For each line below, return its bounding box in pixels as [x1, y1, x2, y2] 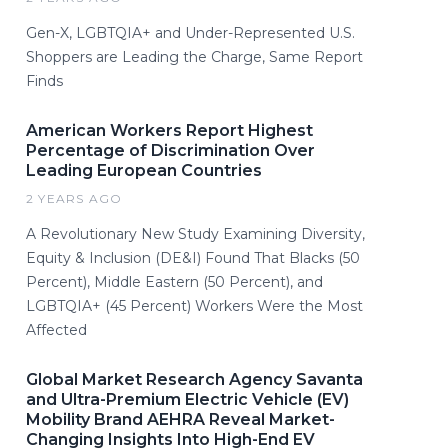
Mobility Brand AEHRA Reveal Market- [26, 410, 335, 430]
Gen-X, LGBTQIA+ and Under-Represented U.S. [26, 24, 355, 43]
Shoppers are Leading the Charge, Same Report [26, 48, 363, 67]
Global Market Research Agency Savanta [26, 370, 363, 390]
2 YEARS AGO [26, 191, 123, 207]
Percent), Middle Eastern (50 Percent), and [26, 273, 323, 292]
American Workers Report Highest [26, 121, 313, 141]
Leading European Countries [26, 161, 262, 181]
